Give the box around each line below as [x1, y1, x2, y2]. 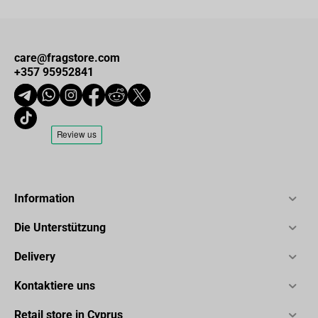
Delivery [14, 249, 55, 263]
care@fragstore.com [14, 50, 121, 65]
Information [14, 191, 75, 205]
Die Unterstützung [14, 220, 106, 234]
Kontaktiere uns [14, 278, 95, 292]
